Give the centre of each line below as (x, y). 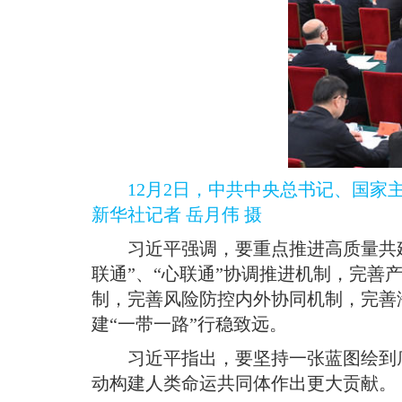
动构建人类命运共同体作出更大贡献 (235, 384)
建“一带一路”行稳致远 (180, 324)
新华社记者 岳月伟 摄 (177, 215)
